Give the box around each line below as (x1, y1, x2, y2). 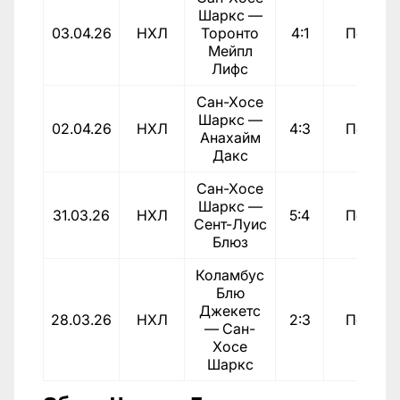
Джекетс (199, 301, 261, 320)
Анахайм (199, 128, 261, 146)
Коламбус (196, 265, 264, 284)
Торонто (201, 23, 259, 42)
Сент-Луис (193, 214, 267, 233)
